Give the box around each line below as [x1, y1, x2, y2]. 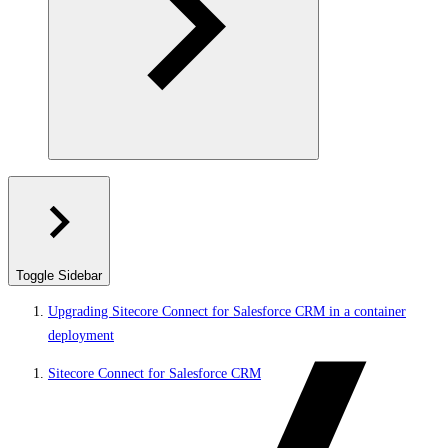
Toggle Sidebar [16, 268, 102, 283]
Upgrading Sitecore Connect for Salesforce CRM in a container [48, 304, 406, 319]
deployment [48, 328, 114, 343]
